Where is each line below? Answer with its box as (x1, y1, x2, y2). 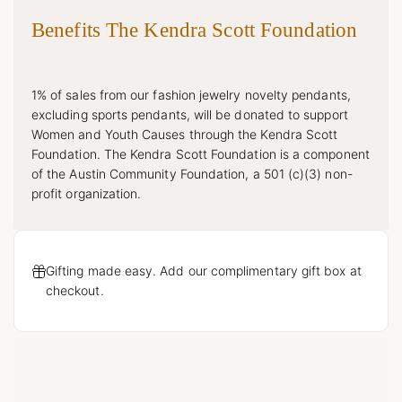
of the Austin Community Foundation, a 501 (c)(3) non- (31, 165, 353, 181)
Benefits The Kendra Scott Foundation (31, 18, 358, 41)
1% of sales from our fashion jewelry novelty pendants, (31, 86, 351, 102)
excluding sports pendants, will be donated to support (31, 106, 348, 122)
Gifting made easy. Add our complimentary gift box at (46, 262, 362, 278)
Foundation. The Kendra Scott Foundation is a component (31, 145, 370, 162)
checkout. (46, 282, 104, 298)
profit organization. (31, 185, 142, 201)
